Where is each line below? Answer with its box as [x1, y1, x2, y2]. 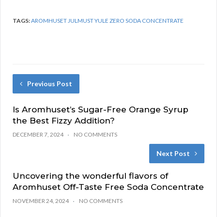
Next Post [156, 149, 190, 158]
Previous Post [27, 79, 72, 88]
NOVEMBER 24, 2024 [13, 197, 69, 205]
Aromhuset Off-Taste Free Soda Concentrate [13, 182, 204, 192]
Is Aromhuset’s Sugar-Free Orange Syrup [13, 105, 188, 115]
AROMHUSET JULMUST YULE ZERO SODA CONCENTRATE [31, 17, 184, 25]
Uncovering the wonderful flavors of [13, 171, 168, 181]
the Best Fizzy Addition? [13, 116, 115, 126]
